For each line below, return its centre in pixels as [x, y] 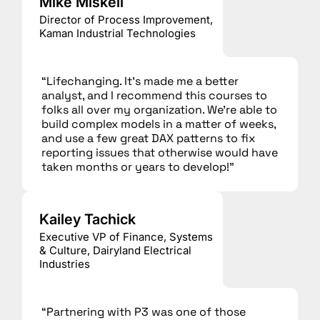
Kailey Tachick [87, 220]
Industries [65, 264]
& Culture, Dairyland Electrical [115, 251]
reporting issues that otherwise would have [160, 153]
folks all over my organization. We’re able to [160, 110]
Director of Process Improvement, [126, 20]
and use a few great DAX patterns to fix [149, 139]
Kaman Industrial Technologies [117, 34]
